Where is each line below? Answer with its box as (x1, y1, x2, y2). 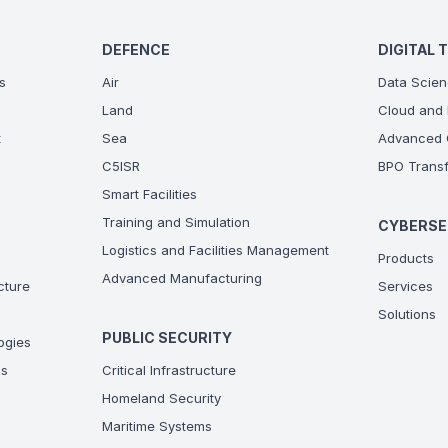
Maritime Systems (102, 418, 213, 434)
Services (377, 278, 433, 294)
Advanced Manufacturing (102, 270, 263, 286)
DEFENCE (102, 41, 171, 58)
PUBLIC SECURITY (102, 329, 233, 346)
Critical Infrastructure (102, 362, 237, 378)
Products (377, 250, 434, 266)
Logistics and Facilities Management (102, 242, 330, 258)
